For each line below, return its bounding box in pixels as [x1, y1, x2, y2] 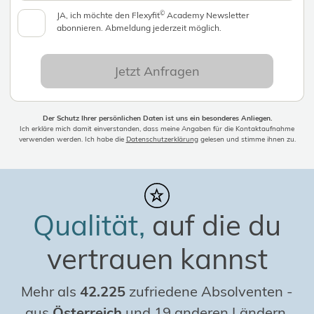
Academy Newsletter [165, 10, 250, 21]
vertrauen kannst [46, 241, 268, 277]
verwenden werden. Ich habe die [18, 135, 126, 144]
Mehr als [21, 282, 80, 301]
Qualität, [33, 207, 145, 243]
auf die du [145, 207, 281, 243]
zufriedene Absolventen [129, 282, 283, 301]
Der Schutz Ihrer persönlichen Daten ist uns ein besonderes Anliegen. [42, 114, 272, 123]
